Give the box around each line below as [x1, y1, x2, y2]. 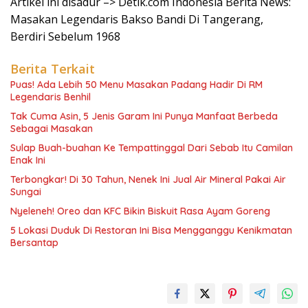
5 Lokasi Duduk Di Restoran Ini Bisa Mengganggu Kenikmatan [10, 224, 292, 236]
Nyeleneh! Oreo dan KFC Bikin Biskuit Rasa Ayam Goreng [10, 205, 270, 217]
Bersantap [10, 236, 58, 249]
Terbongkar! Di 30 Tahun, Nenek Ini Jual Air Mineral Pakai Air [10, 173, 286, 186]
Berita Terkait [10, 60, 95, 77]
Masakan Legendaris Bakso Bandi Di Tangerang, [10, 12, 263, 27]
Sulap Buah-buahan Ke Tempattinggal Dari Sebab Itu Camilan [10, 142, 293, 154]
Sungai [10, 186, 41, 198]
